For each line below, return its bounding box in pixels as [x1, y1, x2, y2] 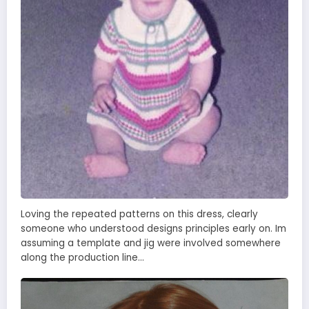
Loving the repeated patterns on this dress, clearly [21, 208, 258, 221]
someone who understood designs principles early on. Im [21, 222, 286, 236]
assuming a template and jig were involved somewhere [21, 237, 281, 250]
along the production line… [21, 251, 144, 265]
